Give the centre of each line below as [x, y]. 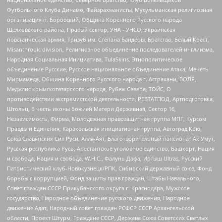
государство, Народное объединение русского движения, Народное [98, 198]
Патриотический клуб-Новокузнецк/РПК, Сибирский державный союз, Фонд [109, 168]
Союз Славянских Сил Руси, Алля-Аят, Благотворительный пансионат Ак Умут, [111, 138]
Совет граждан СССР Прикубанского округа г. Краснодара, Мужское [98, 188]
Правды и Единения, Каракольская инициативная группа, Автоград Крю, [104, 128]
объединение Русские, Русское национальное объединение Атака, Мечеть [108, 69]
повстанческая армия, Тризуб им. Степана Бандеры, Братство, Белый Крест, [108, 39]
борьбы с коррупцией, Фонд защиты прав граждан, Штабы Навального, [104, 178]
